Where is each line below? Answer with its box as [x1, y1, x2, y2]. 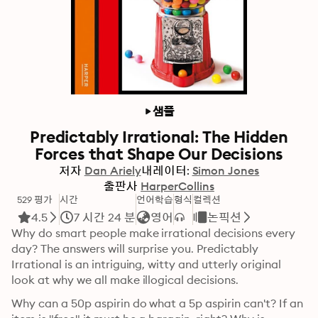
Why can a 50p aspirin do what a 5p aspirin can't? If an [11, 296, 303, 310]
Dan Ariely [84, 163, 141, 177]
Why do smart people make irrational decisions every [11, 226, 295, 240]
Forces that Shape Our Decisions [34, 143, 284, 164]
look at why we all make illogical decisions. [11, 273, 239, 287]
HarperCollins [141, 179, 214, 193]
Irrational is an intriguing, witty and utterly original [11, 257, 281, 271]
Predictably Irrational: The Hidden [30, 126, 288, 147]
